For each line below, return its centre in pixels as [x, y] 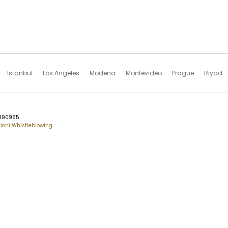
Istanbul [20, 73]
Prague [183, 73]
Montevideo [144, 73]
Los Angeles [61, 73]
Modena [103, 73]
